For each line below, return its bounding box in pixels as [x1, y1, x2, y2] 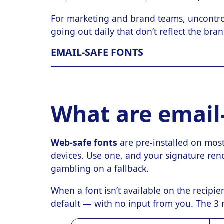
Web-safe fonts [51, 136, 117, 149]
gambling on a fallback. [51, 162, 149, 175]
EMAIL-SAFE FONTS [51, 45, 143, 59]
